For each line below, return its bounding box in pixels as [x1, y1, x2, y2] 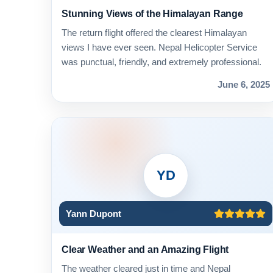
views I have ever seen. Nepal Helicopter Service [62, 42, 257, 53]
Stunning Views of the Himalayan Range [62, 8, 243, 19]
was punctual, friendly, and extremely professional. [62, 57, 261, 68]
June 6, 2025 [218, 79, 270, 90]
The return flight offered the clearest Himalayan [62, 27, 247, 38]
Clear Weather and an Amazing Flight [62, 244, 229, 255]
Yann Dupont [65, 208, 121, 219]
